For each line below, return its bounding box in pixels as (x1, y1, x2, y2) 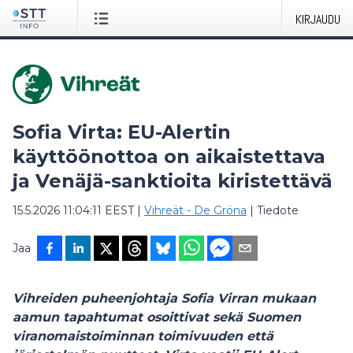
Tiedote (257, 203, 299, 217)
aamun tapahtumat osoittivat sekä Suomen (13, 310, 301, 325)
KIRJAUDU (295, 11, 340, 28)
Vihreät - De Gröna (144, 203, 247, 217)
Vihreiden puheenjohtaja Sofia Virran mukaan (13, 291, 316, 306)
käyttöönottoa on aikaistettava (13, 145, 325, 168)
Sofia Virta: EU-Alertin (13, 121, 231, 143)
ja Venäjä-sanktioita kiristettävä (13, 169, 333, 192)
